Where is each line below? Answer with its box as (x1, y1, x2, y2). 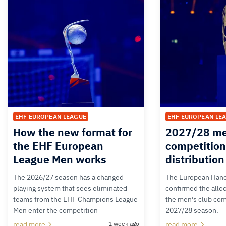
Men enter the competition (13, 206, 98, 215)
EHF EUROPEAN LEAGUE (15, 112, 86, 121)
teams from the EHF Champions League (13, 195, 138, 204)
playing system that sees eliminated (13, 184, 127, 193)
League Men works (13, 152, 106, 167)
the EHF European (13, 139, 103, 153)
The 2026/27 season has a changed (13, 173, 124, 182)
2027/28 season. (165, 206, 218, 215)
